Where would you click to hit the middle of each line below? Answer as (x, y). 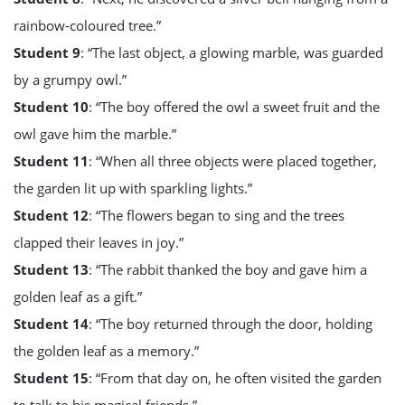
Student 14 (51, 324)
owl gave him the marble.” (95, 134)
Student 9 (47, 52)
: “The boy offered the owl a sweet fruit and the (234, 107)
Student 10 (51, 107)
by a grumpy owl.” (70, 80)
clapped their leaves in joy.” (99, 242)
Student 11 (51, 161)
